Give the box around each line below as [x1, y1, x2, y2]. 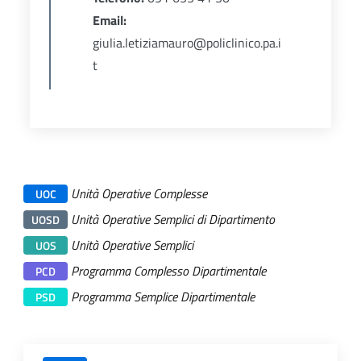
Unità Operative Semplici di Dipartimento [71, 209, 275, 229]
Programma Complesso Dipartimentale [71, 260, 266, 280]
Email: [92, 10, 127, 31]
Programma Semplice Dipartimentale [71, 286, 255, 306]
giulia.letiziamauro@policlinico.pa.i [92, 33, 281, 53]
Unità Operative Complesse [71, 183, 207, 203]
